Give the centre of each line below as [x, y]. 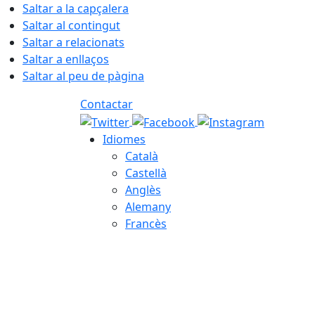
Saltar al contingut [71, 25]
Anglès [143, 189]
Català [142, 156]
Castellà [146, 173]
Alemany [148, 206]
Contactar [107, 104]
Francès [146, 223]
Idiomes [124, 139]
